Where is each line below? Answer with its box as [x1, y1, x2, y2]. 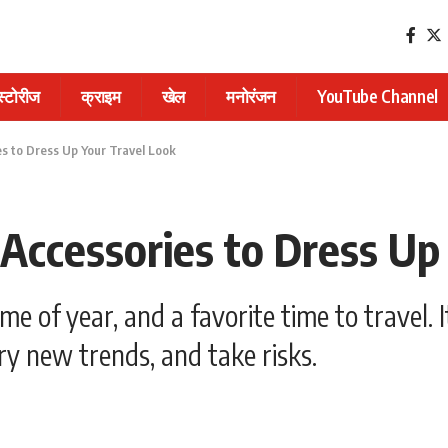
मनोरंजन [225, 85, 277, 108]
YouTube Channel [317, 85, 439, 108]
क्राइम [80, 85, 121, 108]
